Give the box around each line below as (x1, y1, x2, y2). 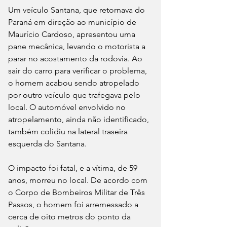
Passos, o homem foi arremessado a (8, 200, 140, 210)
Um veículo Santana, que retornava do (8, 5, 147, 15)
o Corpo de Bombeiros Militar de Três (8, 187, 147, 198)
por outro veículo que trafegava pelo (8, 90, 142, 100)
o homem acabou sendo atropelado (8, 78, 141, 88)
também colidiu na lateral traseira (8, 127, 130, 137)
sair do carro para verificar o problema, (8, 66, 149, 76)
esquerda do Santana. (8, 139, 87, 149)
